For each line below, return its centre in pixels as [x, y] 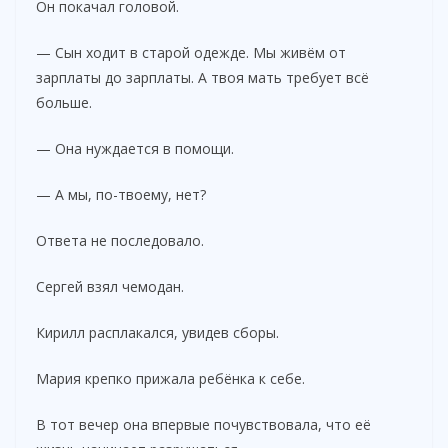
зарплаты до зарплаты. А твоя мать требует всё [202, 77]
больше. [64, 102]
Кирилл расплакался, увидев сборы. [157, 332]
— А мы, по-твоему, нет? [121, 194]
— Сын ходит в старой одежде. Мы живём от [191, 52]
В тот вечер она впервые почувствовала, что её [203, 424]
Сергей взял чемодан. [110, 286]
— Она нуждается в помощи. [135, 148]
